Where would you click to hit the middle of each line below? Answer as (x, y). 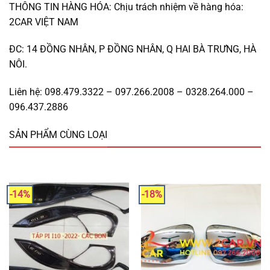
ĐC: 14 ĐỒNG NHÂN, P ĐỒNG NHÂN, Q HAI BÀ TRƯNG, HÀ (133, 49)
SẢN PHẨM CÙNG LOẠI (58, 134)
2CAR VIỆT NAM (44, 22)
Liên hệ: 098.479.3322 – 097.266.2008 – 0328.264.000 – (131, 92)
